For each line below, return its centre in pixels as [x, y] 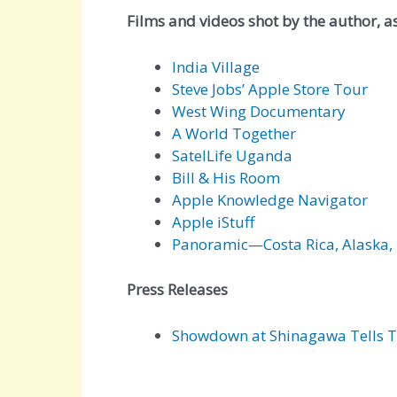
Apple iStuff [213, 222]
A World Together [234, 134]
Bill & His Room [226, 178]
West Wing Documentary [259, 112]
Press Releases [177, 289]
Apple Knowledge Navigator [270, 200]
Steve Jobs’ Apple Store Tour [270, 90]
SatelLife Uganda [232, 156]
